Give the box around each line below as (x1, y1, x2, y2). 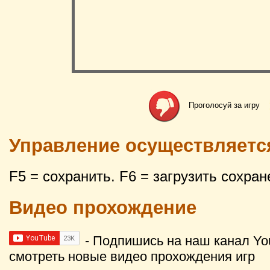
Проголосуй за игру (189, 100, 260, 110)
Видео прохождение (9, 196, 196, 218)
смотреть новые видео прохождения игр (9, 248, 255, 264)
